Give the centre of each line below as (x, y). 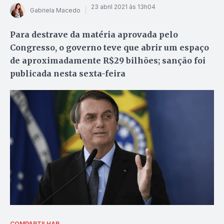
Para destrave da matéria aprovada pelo (94, 34)
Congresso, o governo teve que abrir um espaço (109, 47)
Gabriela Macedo (55, 10)
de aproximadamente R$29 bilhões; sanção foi (108, 60)
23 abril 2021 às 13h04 (123, 7)
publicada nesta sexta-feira (68, 73)
